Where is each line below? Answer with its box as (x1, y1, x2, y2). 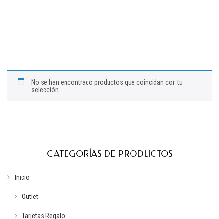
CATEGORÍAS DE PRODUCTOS (46, 149, 173, 159)
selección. (31, 86, 60, 94)
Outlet (22, 193, 38, 200)
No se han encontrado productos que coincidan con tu (31, 78, 183, 86)
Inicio (15, 174, 30, 181)
